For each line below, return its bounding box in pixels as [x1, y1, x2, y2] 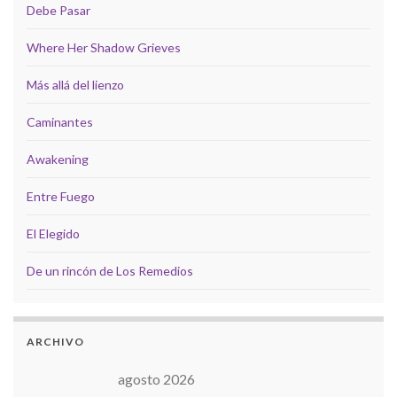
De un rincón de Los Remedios [27, 262, 193, 278]
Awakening [27, 151, 89, 167]
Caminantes [27, 113, 93, 129]
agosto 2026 [118, 370, 195, 387]
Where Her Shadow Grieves [27, 39, 181, 55]
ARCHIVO [27, 334, 84, 348]
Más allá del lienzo [27, 76, 124, 92]
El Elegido [27, 225, 80, 241]
